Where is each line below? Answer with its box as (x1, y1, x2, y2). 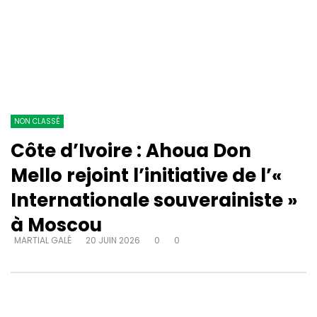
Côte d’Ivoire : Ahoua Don (11, 138, 251, 164)
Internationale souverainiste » (11, 188, 297, 214)
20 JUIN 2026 (86, 234, 140, 247)
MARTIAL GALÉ (14, 234, 71, 247)
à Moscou (11, 212, 102, 238)
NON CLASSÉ (14, 116, 60, 127)
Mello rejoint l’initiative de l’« (11, 163, 282, 189)
